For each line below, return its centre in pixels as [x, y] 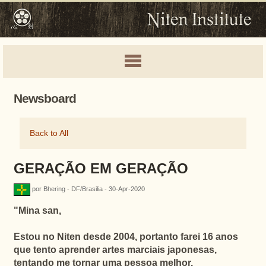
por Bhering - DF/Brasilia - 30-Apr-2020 [88, 189]
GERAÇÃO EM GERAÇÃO [101, 168]
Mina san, [39, 210]
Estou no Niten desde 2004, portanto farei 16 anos [126, 237]
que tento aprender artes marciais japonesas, [115, 250]
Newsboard [45, 98]
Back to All [49, 133]
